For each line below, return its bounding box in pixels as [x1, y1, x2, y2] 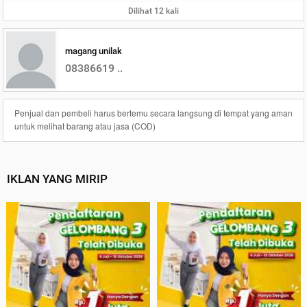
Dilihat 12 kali [128, 6, 179, 16]
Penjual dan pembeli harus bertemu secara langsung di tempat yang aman [14, 107, 293, 119]
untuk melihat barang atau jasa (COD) [14, 120, 156, 132]
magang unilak [64, 45, 122, 56]
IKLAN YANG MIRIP [6, 172, 108, 186]
